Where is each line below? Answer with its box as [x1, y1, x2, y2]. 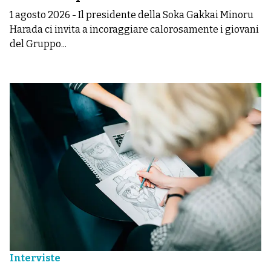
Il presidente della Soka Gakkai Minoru [78, 9, 253, 21]
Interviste [10, 252, 60, 264]
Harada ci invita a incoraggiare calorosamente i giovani [10, 24, 259, 35]
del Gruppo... [10, 38, 67, 50]
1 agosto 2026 [10, 9, 70, 21]
